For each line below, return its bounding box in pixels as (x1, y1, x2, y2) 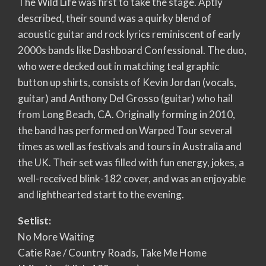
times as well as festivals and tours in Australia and (18, 140, 242, 153)
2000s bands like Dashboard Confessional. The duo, (18, 43, 246, 56)
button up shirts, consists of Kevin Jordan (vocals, (18, 75, 236, 88)
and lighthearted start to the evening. (18, 188, 184, 201)
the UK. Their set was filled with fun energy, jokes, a (18, 156, 244, 169)
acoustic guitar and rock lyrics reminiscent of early (18, 27, 240, 40)
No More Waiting (18, 230, 94, 243)
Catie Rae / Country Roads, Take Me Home (18, 246, 207, 259)
